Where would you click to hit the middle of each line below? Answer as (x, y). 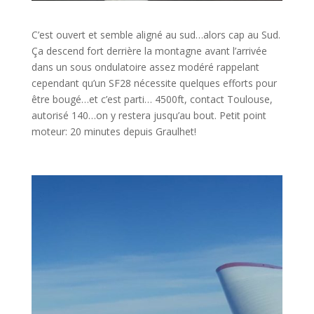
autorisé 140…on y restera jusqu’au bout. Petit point (149, 115)
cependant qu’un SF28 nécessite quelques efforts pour (154, 83)
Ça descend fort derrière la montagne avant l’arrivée (149, 50)
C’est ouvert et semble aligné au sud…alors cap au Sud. (156, 34)
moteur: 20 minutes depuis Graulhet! (114, 131)
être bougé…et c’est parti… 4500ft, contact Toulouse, (152, 99)
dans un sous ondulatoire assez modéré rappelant (145, 67)
